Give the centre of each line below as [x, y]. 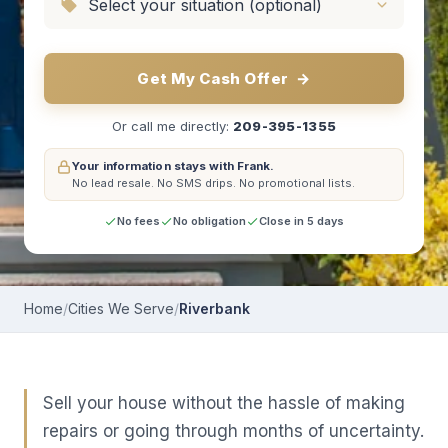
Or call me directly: [172, 126]
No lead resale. [113, 183]
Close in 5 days [301, 221]
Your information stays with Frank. [173, 166]
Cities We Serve [121, 308]
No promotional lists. [297, 183]
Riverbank [214, 308]
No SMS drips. [196, 183]
